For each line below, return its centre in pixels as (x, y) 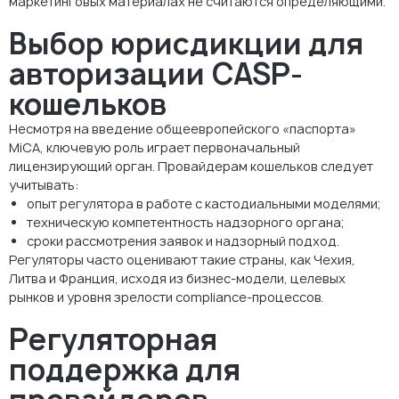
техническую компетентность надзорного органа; (185, 222)
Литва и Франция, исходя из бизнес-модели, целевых (177, 278)
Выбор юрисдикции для (186, 43)
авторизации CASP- (156, 73)
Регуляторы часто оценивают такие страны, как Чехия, (182, 259)
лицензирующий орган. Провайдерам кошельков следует (191, 166)
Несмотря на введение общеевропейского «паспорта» (183, 128)
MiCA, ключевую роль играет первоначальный (155, 147)
